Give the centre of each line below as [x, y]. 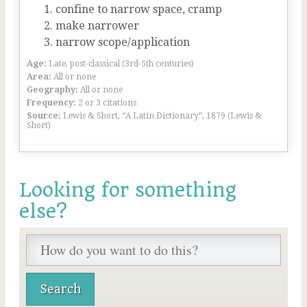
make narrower [97, 26]
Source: [44, 116]
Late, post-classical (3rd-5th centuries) [121, 64]
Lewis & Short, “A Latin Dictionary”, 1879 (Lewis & [162, 116]
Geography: [52, 90]
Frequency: [51, 103]
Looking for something [128, 190]
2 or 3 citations [107, 103]
